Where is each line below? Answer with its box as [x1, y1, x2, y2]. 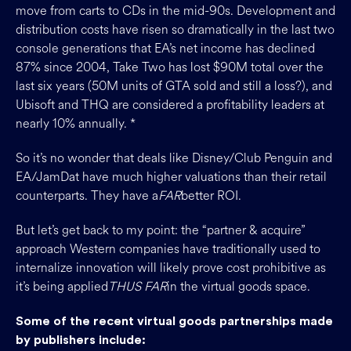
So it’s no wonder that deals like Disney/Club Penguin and [16, 149, 332, 167]
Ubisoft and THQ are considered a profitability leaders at [16, 96, 324, 114]
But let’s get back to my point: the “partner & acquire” [16, 221, 306, 239]
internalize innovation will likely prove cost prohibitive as [16, 259, 326, 277]
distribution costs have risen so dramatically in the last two [16, 20, 335, 38]
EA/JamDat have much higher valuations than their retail [16, 168, 327, 186]
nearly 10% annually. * [16, 114, 136, 132]
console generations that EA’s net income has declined [16, 39, 315, 57]
